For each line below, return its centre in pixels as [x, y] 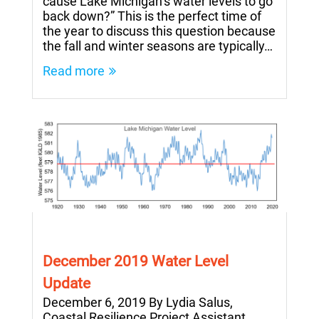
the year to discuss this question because [159, 31]
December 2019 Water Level [136, 261]
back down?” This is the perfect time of [152, 16]
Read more [74, 71]
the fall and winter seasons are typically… [158, 46]
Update [67, 283]
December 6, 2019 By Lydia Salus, [138, 302]
